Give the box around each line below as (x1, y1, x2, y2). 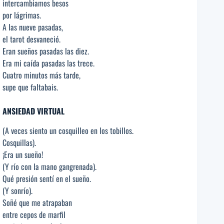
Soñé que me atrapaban (2, 196, 72, 208)
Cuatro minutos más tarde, (2, 69, 80, 81)
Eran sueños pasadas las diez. (2, 45, 89, 57)
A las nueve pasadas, (2, 21, 63, 33)
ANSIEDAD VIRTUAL (2, 105, 64, 117)
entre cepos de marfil (2, 208, 65, 220)
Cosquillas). (2, 136, 36, 148)
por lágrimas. (2, 9, 41, 21)
